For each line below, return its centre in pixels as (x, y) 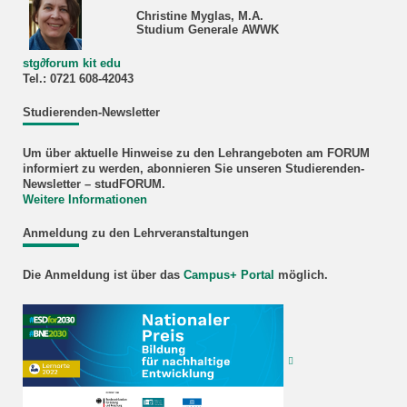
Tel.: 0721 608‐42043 (78, 79)
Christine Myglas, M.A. (199, 16)
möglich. (301, 275)
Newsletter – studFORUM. (94, 185)
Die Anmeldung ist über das (103, 275)
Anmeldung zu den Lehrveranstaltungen (135, 234)
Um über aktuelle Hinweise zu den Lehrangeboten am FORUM (196, 154)
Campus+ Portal (228, 275)
